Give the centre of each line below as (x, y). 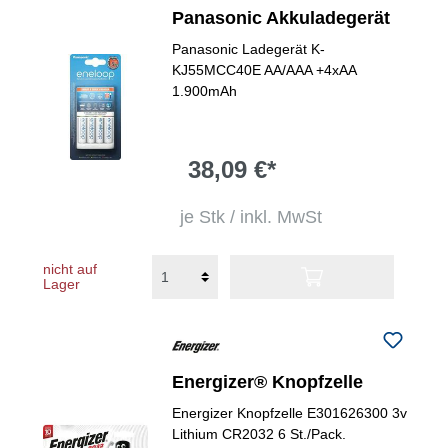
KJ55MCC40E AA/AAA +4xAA (264, 70)
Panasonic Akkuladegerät (281, 18)
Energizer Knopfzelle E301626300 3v (290, 413)
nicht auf (70, 269)
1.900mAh (205, 91)
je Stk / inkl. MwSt (251, 217)
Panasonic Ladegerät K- (249, 49)
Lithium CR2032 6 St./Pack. (259, 434)
